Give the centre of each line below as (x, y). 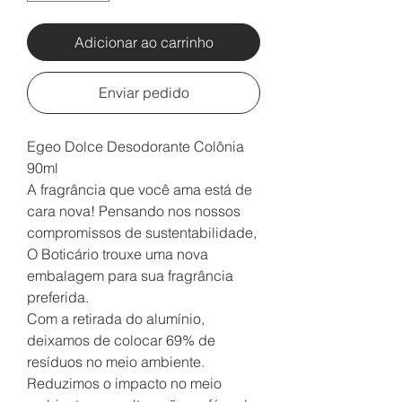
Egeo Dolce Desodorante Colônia (135, 147)
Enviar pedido (144, 93)
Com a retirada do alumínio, (116, 319)
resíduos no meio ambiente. (116, 362)
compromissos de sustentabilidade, (142, 233)
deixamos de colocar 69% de (121, 341)
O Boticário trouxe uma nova (118, 254)
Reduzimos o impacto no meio (124, 384)
